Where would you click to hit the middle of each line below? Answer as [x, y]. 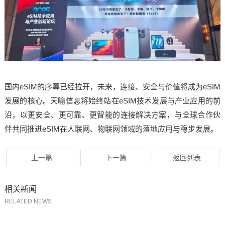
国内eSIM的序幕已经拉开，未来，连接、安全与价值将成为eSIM [113, 87]
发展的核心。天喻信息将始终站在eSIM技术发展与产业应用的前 [113, 101]
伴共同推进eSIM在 [36, 129]
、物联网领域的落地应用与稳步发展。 [154, 129]
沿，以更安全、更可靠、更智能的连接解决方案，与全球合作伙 [113, 115]
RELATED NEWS [28, 202]
